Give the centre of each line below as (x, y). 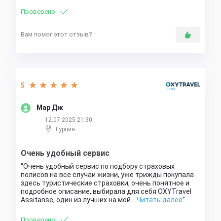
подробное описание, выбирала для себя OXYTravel (106, 192)
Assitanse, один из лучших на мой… (79, 200)
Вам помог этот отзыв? (56, 35)
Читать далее (160, 200)
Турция (65, 129)
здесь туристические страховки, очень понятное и (105, 183)
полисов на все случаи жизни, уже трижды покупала (107, 175)
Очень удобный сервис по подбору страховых (99, 166)
